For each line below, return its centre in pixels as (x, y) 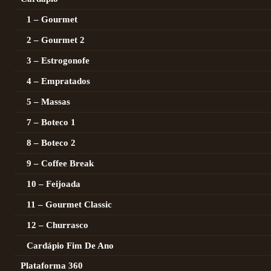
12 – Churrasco (57, 225)
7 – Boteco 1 (51, 122)
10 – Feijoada (54, 184)
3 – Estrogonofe (58, 60)
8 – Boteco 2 (51, 143)
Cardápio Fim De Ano (70, 246)
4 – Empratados (58, 81)
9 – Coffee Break (60, 163)
